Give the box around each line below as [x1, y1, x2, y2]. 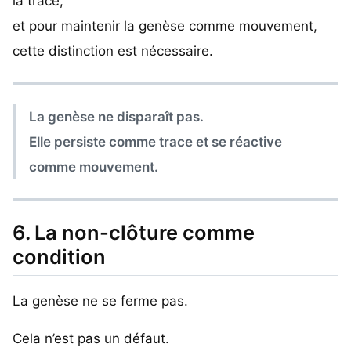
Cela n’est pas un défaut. [13, 330, 169, 346]
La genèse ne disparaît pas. [29, 108, 204, 125]
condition [13, 244, 106, 270]
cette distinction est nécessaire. [13, 42, 213, 59]
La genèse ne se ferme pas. [13, 292, 188, 309]
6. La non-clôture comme [13, 220, 255, 245]
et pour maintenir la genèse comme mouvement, [13, 17, 317, 34]
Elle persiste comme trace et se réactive [29, 133, 283, 150]
